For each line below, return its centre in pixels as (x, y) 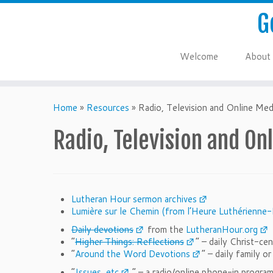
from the (165, 229)
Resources (108, 108)
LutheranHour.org (222, 229)
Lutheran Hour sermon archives (134, 199)
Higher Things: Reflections (129, 242)
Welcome (199, 56)
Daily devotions (102, 229)
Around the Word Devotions (133, 254)
